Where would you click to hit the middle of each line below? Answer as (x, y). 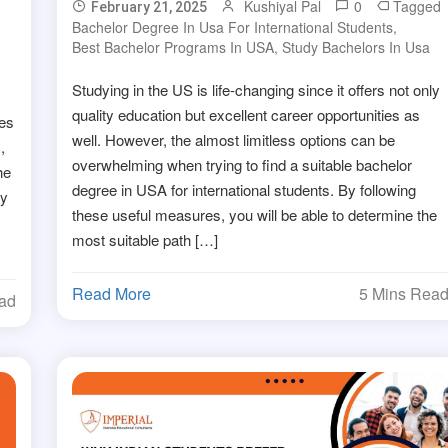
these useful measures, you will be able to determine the (255, 215)
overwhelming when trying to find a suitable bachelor (242, 165)
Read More (112, 294)
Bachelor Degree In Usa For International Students (233, 27)
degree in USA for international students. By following (244, 190)
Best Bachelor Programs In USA (173, 47)
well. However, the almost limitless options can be (234, 140)
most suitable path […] (145, 240)
